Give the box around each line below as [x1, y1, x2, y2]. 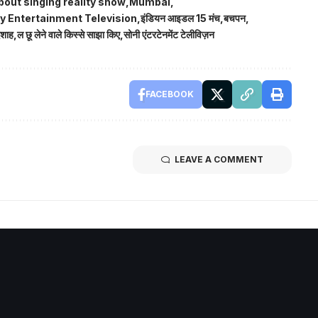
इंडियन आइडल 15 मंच [141, 11, 220, 24]
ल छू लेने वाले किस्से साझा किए [17, 28, 120, 40]
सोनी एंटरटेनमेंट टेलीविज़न [124, 28, 214, 40]
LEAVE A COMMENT [174, 153, 263, 165]
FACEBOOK [145, 88, 194, 99]
